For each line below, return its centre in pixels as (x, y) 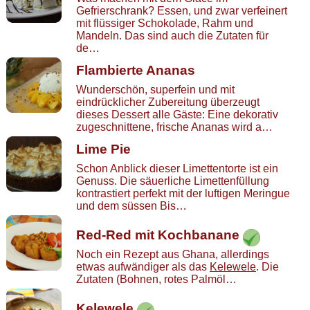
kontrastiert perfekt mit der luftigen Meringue (183, 193)
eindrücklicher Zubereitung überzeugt (168, 102)
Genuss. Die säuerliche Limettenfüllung (173, 181)
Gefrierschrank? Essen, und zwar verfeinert (182, 11)
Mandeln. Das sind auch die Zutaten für (172, 36)
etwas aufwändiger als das (143, 267)
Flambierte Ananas (136, 70)
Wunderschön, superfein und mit (155, 90)
